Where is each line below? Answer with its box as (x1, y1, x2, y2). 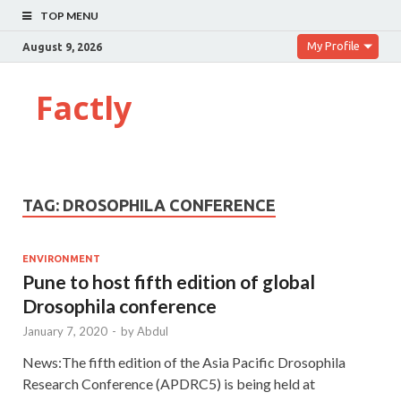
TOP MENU (40, 9, 98, 22)
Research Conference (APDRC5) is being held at (22, 374, 315, 392)
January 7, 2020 (22, 323, 107, 338)
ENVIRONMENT (22, 252, 100, 264)
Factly (36, 86, 132, 130)
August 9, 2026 (22, 40, 102, 53)
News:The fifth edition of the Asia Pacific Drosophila (22, 353, 346, 371)
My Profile (307, 39, 360, 52)
